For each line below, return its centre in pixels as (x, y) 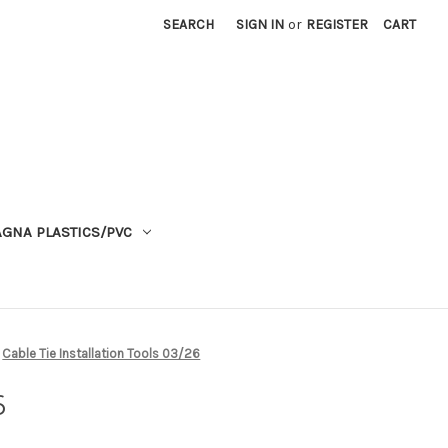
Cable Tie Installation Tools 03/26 (101, 353)
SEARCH (189, 24)
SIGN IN (260, 24)
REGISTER (337, 24)
